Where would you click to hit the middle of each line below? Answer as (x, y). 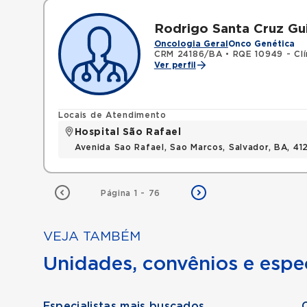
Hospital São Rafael (128, 132)
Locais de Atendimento (112, 115)
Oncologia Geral (191, 44)
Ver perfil (175, 65)
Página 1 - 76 (131, 193)
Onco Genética (261, 44)
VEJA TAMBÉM (91, 237)
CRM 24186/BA (188, 54)
